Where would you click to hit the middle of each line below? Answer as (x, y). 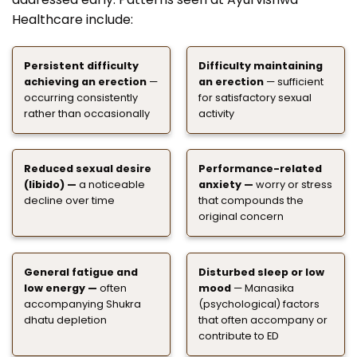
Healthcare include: (73, 20)
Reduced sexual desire (87, 169)
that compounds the (251, 201)
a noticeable (110, 185)
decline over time (69, 201)
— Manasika (262, 288)
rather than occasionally (86, 113)
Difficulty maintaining (260, 65)
